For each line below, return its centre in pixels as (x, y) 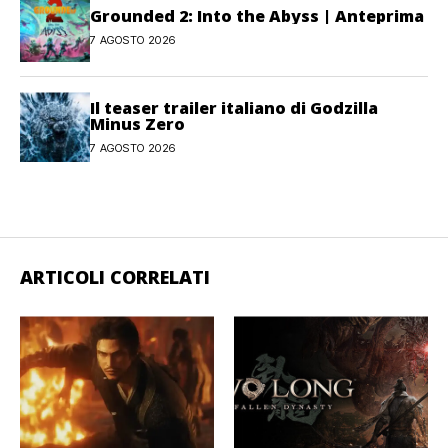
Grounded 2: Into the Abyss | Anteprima (257, 15)
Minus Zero (137, 123)
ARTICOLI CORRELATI (115, 277)
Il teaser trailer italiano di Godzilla (234, 107)
